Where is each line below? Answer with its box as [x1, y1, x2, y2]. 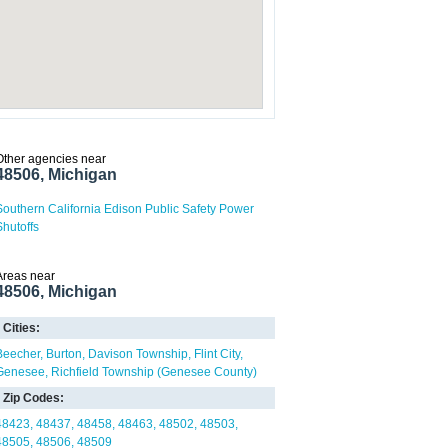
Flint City [194, 347, 240, 361]
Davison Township [88, 347, 188, 361]
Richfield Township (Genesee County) [51, 365, 257, 379]
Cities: [3, 321, 40, 335]
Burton [46, 347, 82, 361]
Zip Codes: [3, 391, 64, 405]
